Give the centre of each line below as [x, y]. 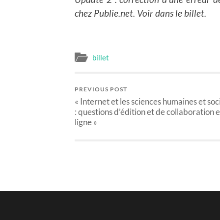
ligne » [86, 122]
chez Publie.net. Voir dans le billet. [140, 13]
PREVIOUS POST [101, 89]
